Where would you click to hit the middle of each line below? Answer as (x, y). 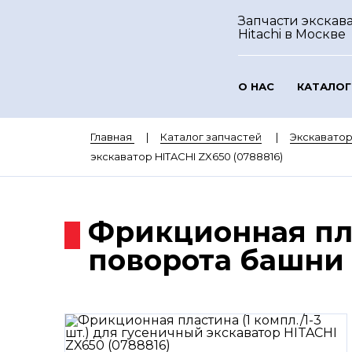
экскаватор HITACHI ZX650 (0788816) (186, 156)
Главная (111, 137)
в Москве (315, 34)
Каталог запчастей (211, 137)
